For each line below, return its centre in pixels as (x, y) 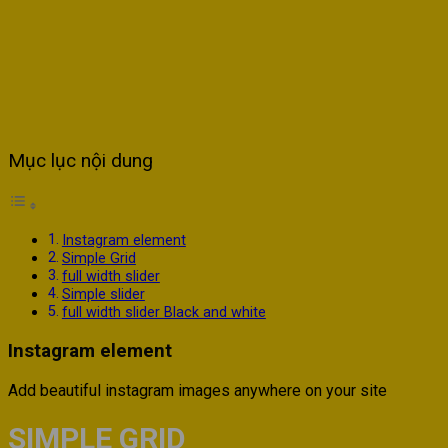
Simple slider (103, 295)
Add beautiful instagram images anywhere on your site (197, 390)
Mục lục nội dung (80, 161)
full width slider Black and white (163, 313)
